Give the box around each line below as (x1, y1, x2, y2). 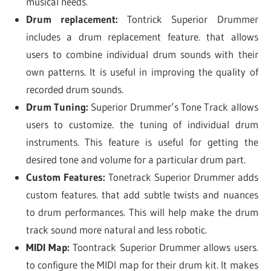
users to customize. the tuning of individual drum (25, 117, 258, 131)
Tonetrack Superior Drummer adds (105, 170, 258, 183)
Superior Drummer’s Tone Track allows (88, 100, 258, 113)
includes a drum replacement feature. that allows (25, 30, 258, 43)
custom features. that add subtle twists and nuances (25, 188, 258, 201)
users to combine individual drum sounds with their (25, 47, 258, 60)
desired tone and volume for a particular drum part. (25, 152, 246, 166)
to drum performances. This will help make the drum (25, 205, 258, 218)
